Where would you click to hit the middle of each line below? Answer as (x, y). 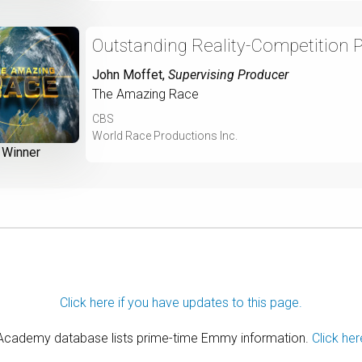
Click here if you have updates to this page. (181, 302)
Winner (21, 152)
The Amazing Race (145, 94)
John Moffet (127, 74)
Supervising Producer (228, 74)
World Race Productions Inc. (165, 135)
